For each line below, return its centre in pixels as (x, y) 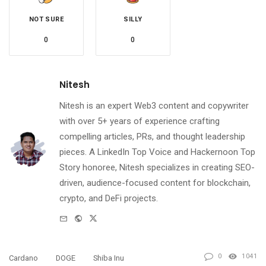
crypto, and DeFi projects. (109, 199)
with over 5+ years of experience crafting (140, 121)
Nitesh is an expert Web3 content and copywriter (154, 106)
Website (97, 218)
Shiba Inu (109, 258)
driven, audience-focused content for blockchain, (155, 183)
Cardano (23, 258)
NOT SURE (46, 20)
